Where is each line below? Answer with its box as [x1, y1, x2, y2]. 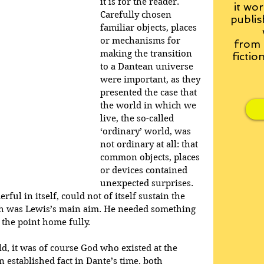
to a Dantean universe [100, 61, 196, 72]
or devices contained [100, 165, 190, 176]
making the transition [100, 48, 194, 59]
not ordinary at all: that [100, 139, 200, 150]
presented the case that [100, 87, 199, 98]
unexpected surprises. [100, 178, 196, 189]
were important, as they [100, 74, 203, 85]
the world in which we [100, 100, 199, 111]
